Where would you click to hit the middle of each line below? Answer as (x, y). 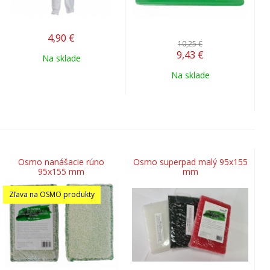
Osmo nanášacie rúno (61, 162)
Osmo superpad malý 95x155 (190, 162)
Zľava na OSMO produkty (52, 194)
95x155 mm (61, 171)
